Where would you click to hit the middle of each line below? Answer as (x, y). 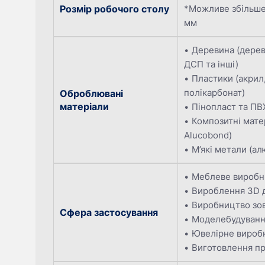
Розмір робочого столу (114, 9)
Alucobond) (208, 135)
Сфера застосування (109, 213)
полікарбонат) (214, 93)
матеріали (84, 107)
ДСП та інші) (211, 64)
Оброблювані (91, 94)
